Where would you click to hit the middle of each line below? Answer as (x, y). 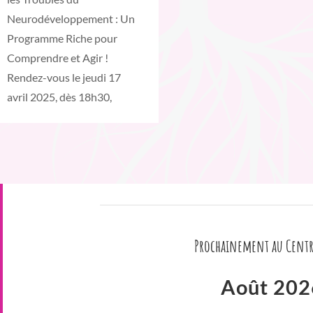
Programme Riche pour (62, 38)
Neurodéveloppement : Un (71, 19)
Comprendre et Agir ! (58, 58)
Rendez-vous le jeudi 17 (64, 78)
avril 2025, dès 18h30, (59, 97)
